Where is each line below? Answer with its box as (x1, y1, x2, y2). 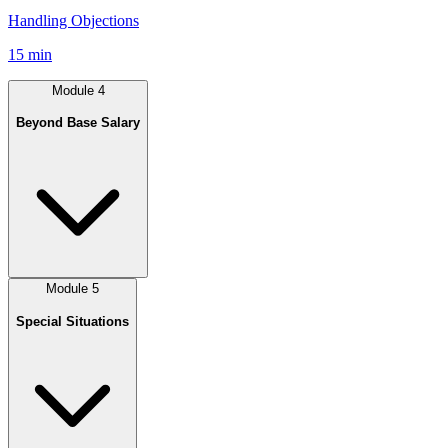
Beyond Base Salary (16, 115, 140, 131)
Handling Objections (8, 11, 139, 29)
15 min (8, 45, 52, 63)
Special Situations (16, 313, 129, 329)
